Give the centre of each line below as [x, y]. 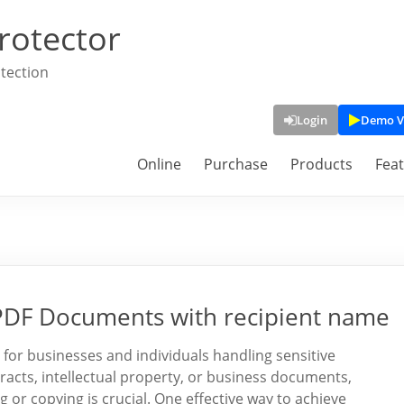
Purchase [236, 164]
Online [159, 164]
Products [321, 164]
